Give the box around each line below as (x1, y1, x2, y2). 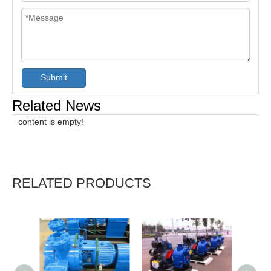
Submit (41, 73, 67, 83)
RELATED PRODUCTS (12, 175, 151, 191)
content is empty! (18, 116, 83, 126)
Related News (12, 97, 101, 114)
